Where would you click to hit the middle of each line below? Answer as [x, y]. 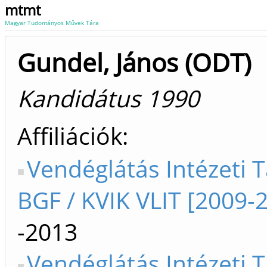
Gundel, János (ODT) [134, 62]
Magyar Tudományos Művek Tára [52, 23]
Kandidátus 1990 [108, 98]
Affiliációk [70, 136]
